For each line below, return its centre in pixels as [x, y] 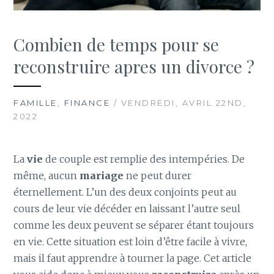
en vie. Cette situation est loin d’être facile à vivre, [131, 241]
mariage [102, 175]
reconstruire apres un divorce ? [134, 66]
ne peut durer [158, 175]
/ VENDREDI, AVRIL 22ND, [179, 102]
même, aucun [47, 175]
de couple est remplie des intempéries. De [145, 159]
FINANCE [87, 102]
